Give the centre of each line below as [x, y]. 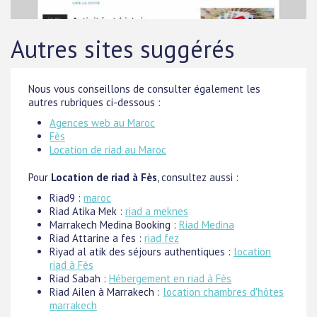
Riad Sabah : [79, 278]
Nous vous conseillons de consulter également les [144, 89]
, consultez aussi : [198, 177]
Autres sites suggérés [123, 49]
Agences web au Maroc [102, 123]
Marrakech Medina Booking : [114, 225]
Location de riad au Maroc [108, 150]
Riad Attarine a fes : [97, 238]
